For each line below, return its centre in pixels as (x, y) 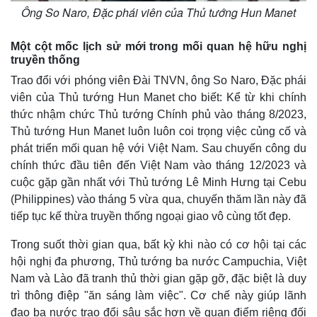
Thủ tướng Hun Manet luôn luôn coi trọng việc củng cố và (158, 131)
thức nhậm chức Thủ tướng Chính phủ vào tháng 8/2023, (158, 114)
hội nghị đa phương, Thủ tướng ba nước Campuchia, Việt (158, 261)
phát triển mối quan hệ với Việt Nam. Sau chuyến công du (158, 148)
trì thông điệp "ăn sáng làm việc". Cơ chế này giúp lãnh (158, 295)
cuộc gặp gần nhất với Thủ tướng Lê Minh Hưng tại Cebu (158, 182)
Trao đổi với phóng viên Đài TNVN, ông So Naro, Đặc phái (158, 80)
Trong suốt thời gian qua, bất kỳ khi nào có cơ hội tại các (158, 244)
